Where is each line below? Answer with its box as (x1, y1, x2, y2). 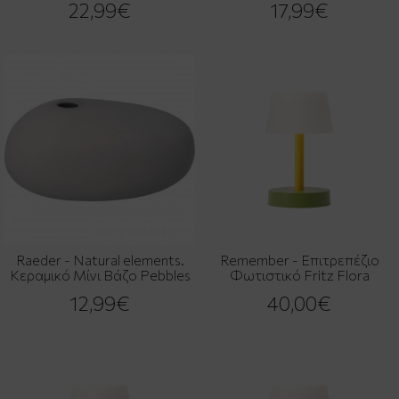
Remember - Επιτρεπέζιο (219, 250, 379, 268)
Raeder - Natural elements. (15, 250, 184, 268)
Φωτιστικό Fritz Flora (229, 265, 370, 283)
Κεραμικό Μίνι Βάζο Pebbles (9, 265, 191, 283)
